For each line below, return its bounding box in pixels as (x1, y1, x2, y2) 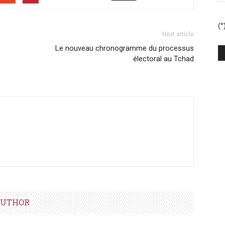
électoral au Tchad (133, 54, 194, 64)
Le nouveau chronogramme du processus (55, 44, 194, 53)
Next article (162, 31, 194, 38)
